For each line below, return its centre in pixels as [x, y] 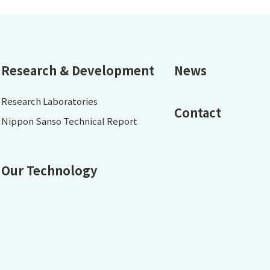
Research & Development [78, 71]
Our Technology [49, 171]
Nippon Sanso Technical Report [70, 121]
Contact [198, 113]
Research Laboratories [50, 101]
